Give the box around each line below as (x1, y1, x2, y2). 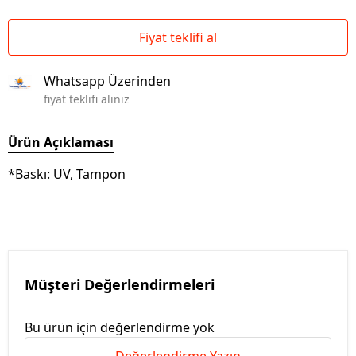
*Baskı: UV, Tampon (8, 165, 126, 183)
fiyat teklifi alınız (44, 91, 130, 106)
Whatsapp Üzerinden (44, 72, 171, 90)
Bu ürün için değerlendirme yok (25, 319, 215, 336)
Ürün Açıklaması (8, 133, 114, 151)
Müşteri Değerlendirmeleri (25, 275, 215, 294)
